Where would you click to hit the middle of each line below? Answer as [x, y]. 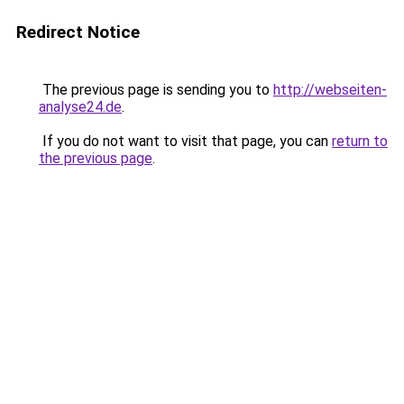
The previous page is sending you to [156, 90]
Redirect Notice [78, 32]
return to [360, 141]
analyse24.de [80, 107]
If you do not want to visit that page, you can [185, 141]
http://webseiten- [330, 90]
